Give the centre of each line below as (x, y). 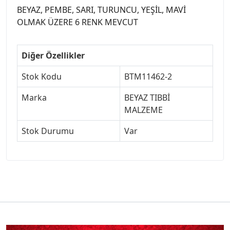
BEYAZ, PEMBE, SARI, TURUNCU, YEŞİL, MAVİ (101, 9)
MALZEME (143, 110)
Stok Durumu (48, 131)
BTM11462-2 (148, 76)
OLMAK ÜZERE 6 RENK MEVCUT (78, 22)
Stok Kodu (42, 76)
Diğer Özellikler (53, 55)
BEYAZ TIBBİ (147, 97)
